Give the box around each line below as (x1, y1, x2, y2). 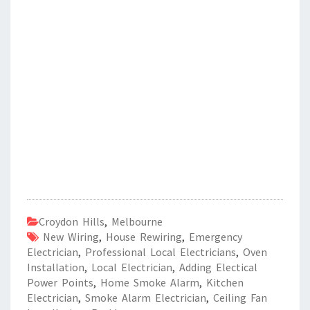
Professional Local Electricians (85, 245, 236, 259)
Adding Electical (179, 260, 257, 274)
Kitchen (206, 275, 244, 289)
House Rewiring (106, 230, 182, 244)
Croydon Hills (39, 215, 104, 228)
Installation (27, 260, 84, 274)
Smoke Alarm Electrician (85, 291, 206, 304)
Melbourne (111, 215, 163, 228)
